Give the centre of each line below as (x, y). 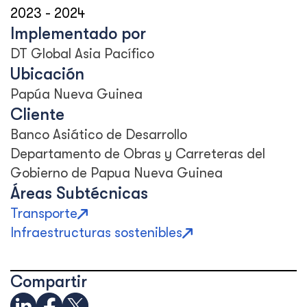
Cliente (37, 114)
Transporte (44, 213)
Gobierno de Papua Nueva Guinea (116, 173)
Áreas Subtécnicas (79, 193)
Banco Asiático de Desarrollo (99, 135)
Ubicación (47, 74)
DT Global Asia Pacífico (82, 54)
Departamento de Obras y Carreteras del (138, 154)
